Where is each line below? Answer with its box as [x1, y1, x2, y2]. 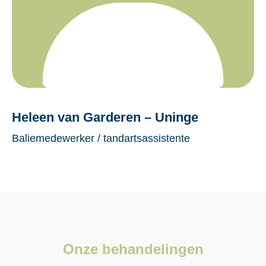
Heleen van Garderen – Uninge [12, 109, 198, 125]
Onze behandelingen [62, 240, 204, 257]
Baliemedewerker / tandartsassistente [12, 132, 190, 144]
